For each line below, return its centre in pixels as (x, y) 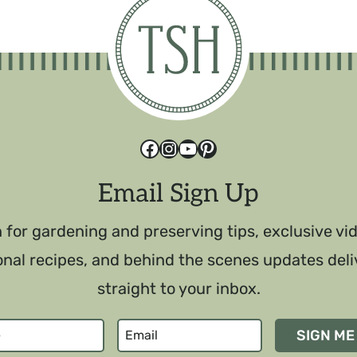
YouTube (215, 148)
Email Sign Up (178, 194)
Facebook (182, 148)
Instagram (204, 148)
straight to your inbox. (178, 288)
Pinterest (237, 148)
